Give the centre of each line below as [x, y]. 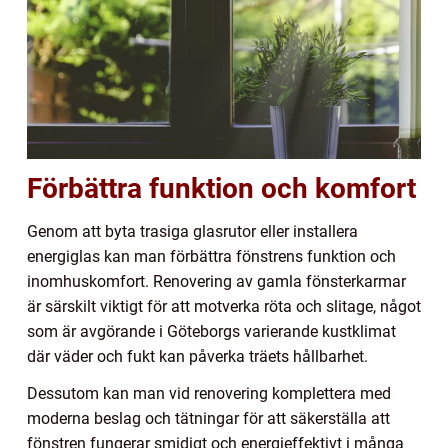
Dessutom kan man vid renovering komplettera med [209, 393]
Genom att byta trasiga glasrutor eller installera [192, 231]
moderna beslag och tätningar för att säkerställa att [208, 418]
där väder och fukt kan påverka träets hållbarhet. [197, 356]
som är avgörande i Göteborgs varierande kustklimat [211, 331]
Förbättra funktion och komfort [221, 188]
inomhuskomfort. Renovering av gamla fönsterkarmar [216, 281]
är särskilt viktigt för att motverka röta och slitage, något [224, 306]
